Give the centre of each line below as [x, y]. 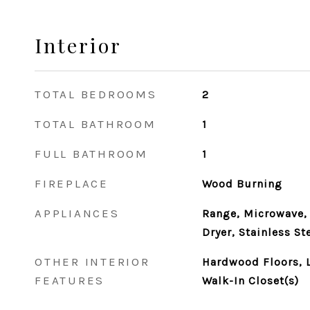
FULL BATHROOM [91, 154]
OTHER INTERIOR [92, 262]
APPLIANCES [77, 213]
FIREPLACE [72, 183]
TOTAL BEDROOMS [96, 94]
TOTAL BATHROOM [95, 124]
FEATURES [70, 280]
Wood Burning [242, 184]
